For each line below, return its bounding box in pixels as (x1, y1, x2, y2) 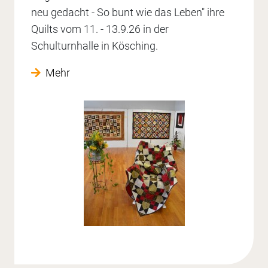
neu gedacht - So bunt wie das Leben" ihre (31, 6, 224, 19)
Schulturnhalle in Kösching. (31, 39, 158, 53)
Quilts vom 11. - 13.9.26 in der (31, 23, 169, 36)
